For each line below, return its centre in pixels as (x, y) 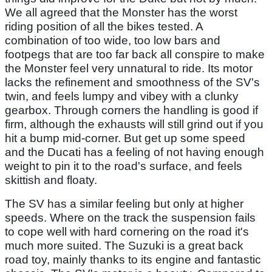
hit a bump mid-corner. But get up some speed (125, 138)
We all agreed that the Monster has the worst (121, 12)
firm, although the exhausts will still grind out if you (134, 124)
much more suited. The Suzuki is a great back (124, 245)
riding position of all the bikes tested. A (104, 26)
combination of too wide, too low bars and (113, 40)
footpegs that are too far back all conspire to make (135, 54)
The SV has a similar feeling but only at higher (124, 203)
